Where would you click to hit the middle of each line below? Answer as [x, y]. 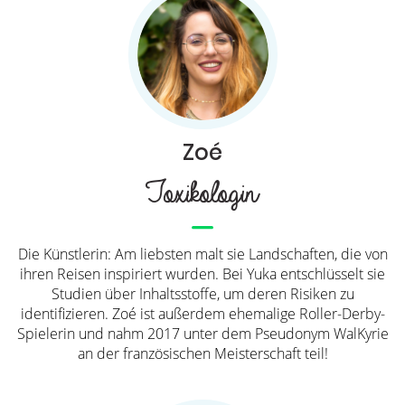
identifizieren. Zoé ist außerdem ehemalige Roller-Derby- [202, 313]
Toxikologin [196, 194]
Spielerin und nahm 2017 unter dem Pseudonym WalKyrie [202, 333]
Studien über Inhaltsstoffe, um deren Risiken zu [202, 293]
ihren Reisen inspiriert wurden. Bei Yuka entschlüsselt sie [202, 273]
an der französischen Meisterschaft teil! [202, 353]
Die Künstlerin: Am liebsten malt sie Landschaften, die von [202, 254]
